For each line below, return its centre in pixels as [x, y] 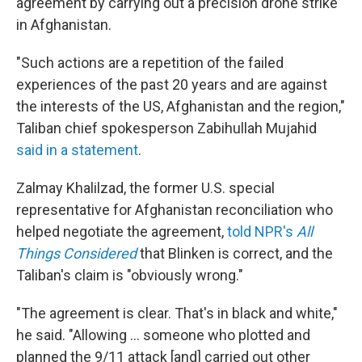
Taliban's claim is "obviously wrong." [130, 275]
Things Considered [76, 253]
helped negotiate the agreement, [122, 232]
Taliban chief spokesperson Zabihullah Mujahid [166, 128]
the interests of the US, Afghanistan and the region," [181, 106]
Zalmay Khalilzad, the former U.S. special [145, 188]
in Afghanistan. [64, 25]
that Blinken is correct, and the [235, 253]
